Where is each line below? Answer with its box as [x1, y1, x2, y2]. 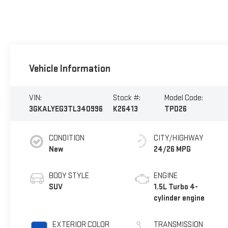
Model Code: [164, 93, 203, 103]
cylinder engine [154, 193, 205, 203]
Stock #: [112, 93, 140, 103]
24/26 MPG [154, 144, 191, 154]
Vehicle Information [28, 63, 110, 75]
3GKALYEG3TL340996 [28, 104, 103, 114]
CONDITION [48, 133, 84, 143]
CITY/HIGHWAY [154, 133, 204, 143]
